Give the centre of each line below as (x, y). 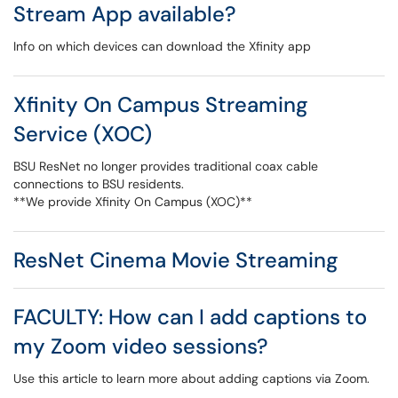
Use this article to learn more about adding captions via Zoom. (191, 378)
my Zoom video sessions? (141, 346)
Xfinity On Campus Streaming (161, 104)
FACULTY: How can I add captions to (190, 317)
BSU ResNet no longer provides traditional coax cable (166, 166)
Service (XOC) (83, 134)
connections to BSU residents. (100, 184)
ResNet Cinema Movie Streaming (176, 260)
